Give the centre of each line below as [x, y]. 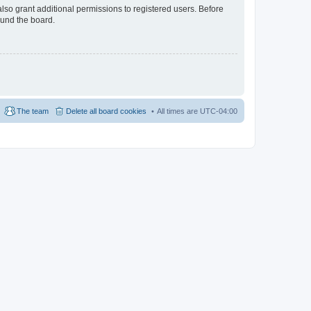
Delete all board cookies [106, 111]
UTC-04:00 [219, 111]
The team [33, 111]
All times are [178, 111]
